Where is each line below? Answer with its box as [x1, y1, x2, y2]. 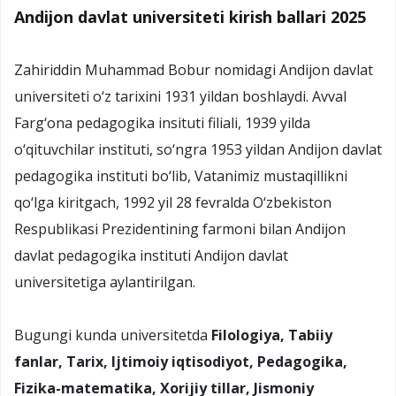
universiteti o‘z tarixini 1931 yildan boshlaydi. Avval [14, 86, 346, 106]
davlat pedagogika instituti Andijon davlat [14, 245, 288, 265]
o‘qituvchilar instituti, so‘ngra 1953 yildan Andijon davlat [14, 139, 382, 159]
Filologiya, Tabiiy [211, 324, 332, 345]
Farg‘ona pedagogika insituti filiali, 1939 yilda [14, 112, 310, 133]
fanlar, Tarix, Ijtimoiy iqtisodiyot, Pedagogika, [14, 351, 347, 371]
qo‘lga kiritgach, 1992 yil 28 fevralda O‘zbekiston [14, 192, 331, 212]
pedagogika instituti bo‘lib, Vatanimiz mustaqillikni [14, 165, 347, 186]
